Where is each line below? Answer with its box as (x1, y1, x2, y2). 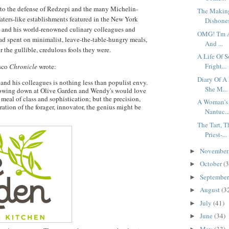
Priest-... (205, 129, 227, 139)
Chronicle (9, 62, 39, 72)
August (199, 185, 221, 195)
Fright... (205, 61, 227, 71)
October (199, 159, 223, 169)
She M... (205, 84, 228, 94)
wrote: (39, 62, 56, 72)
